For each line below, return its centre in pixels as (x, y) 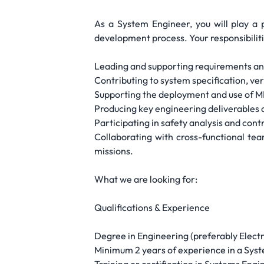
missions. (114, 151)
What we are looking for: (146, 179)
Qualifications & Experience (152, 207)
